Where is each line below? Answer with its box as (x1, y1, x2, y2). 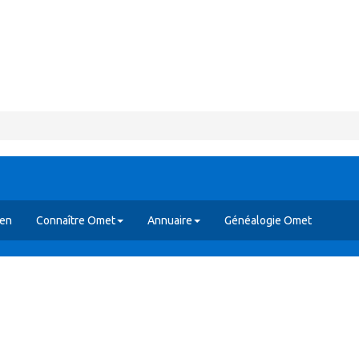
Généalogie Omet (224, 214, 312, 227)
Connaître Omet (36, 214, 115, 227)
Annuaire (147, 214, 192, 227)
